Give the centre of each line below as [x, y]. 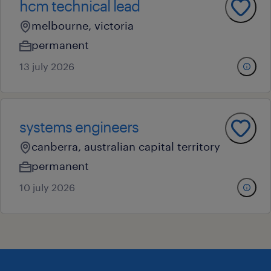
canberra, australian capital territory [126, 146]
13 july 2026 [47, 66]
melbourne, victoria [83, 25]
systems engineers [79, 127]
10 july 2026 [47, 187]
